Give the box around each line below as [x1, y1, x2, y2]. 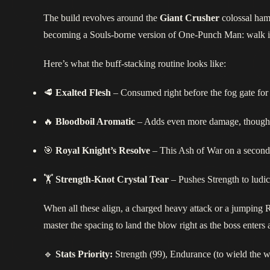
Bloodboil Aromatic [55, 115, 135, 128]
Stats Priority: [55, 248, 113, 261]
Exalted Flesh [55, 86, 111, 99]
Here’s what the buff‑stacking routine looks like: [43, 57, 226, 71]
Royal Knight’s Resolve [55, 144, 150, 157]
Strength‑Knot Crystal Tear [55, 173, 169, 186]
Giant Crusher [160, 11, 219, 25]
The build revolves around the [43, 11, 160, 25]
